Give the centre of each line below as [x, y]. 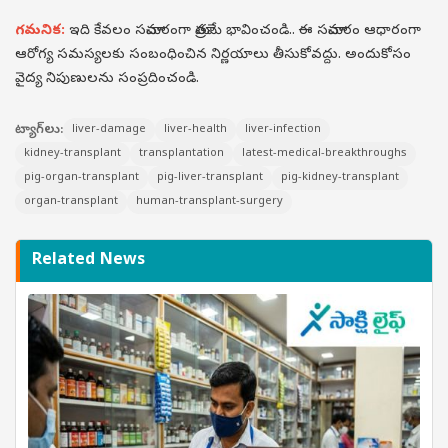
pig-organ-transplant [81, 177]
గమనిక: [42, 31]
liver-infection [283, 129]
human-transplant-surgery [209, 201]
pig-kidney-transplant [340, 177]
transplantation [181, 153]
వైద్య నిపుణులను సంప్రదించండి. [107, 79]
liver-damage [109, 129]
